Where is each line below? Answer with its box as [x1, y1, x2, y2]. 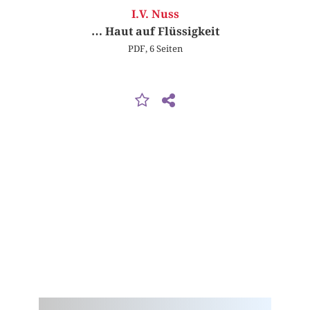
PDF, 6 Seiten [127, 43, 183, 55]
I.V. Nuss [131, 8, 179, 21]
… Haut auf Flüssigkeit [91, 25, 219, 39]
